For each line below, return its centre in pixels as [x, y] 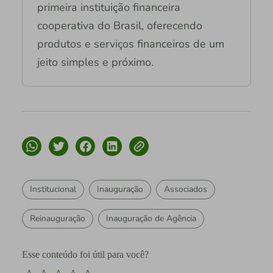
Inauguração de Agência [151, 219]
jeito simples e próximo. [95, 62]
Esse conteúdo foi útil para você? [85, 255]
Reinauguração [57, 219]
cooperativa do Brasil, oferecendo [119, 26]
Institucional [53, 190]
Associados [185, 190]
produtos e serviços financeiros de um [130, 44]
